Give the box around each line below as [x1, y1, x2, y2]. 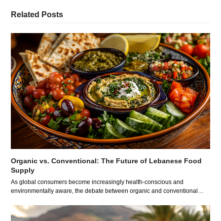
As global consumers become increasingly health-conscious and [11, 179, 184, 186]
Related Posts [11, 10, 64, 19]
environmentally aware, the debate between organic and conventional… [11, 187, 204, 195]
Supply [11, 166, 35, 175]
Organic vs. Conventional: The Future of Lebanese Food [11, 157, 202, 165]
